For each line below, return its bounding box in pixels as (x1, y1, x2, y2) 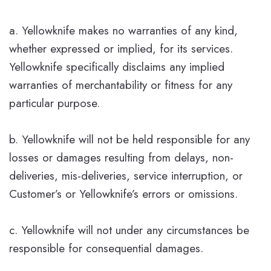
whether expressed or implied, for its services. (9, 40, 233, 57)
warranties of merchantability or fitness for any (9, 76, 232, 93)
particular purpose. (9, 94, 100, 111)
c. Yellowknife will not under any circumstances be (9, 221, 249, 238)
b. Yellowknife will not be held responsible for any (9, 131, 250, 148)
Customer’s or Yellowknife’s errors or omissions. (9, 185, 238, 202)
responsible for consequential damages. (9, 240, 203, 256)
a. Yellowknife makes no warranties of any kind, (9, 22, 238, 39)
